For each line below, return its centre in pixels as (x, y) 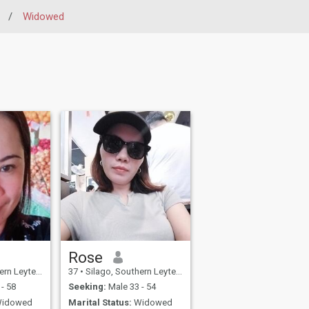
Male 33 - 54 (131, 287)
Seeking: (88, 287)
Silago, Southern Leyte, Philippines (130, 271)
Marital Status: (100, 302)
